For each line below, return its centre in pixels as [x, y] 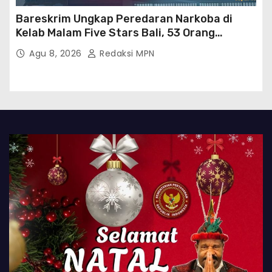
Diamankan [46, 46]
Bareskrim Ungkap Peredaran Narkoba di [124, 19]
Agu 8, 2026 [57, 53]
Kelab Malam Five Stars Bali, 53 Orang [115, 32]
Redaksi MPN [126, 53]
